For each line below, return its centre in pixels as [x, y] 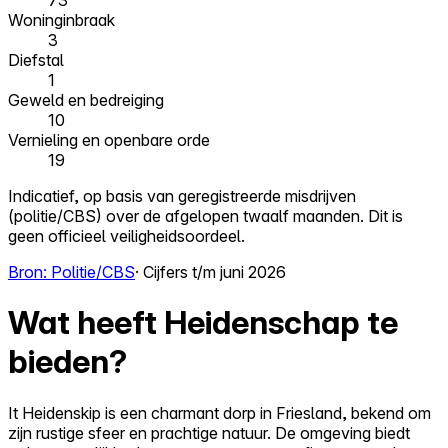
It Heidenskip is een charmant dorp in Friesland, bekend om [219, 412]
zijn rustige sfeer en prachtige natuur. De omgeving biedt [209, 432]
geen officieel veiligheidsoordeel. [126, 236]
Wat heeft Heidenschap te [203, 323]
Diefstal [36, 60]
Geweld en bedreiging [86, 100]
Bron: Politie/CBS [71, 272]
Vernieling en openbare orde [109, 140]
